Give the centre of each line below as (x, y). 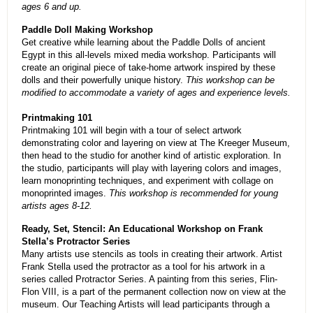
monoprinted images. (65, 194)
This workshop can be (230, 80)
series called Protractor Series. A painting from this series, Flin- (150, 279)
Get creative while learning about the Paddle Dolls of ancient (144, 43)
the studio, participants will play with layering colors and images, (152, 168)
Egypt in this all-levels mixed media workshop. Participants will (149, 55)
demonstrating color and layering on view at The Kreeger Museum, (156, 143)
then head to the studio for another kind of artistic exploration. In (151, 156)
